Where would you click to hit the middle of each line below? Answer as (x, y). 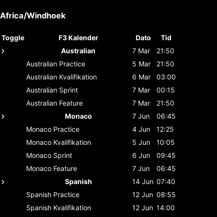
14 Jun (143, 181)
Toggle (13, 37)
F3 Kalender (78, 37)
